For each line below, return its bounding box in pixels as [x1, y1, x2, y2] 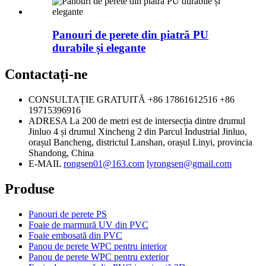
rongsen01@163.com [64, 158, 144, 169]
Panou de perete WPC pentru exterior [28, 251, 169, 262]
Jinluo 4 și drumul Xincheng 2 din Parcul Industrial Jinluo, [28, 126, 247, 137]
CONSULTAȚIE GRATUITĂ [28, 94, 145, 104]
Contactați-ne [5, 66, 88, 82]
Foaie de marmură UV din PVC [28, 219, 148, 230]
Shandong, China [28, 147, 94, 158]
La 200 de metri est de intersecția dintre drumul [69, 115, 245, 126]
